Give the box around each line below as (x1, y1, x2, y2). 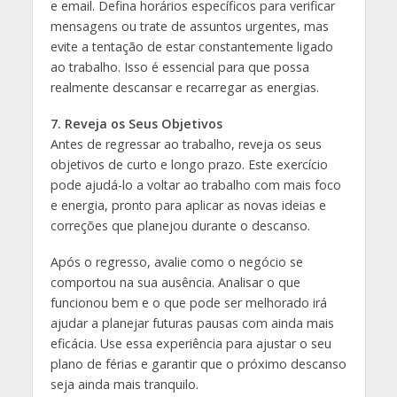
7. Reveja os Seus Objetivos (50, 115, 222, 133)
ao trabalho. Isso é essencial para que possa (50, 58, 309, 76)
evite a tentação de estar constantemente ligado (50, 38, 333, 56)
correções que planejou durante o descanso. (50, 217, 310, 235)
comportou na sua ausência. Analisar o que (50, 274, 300, 292)
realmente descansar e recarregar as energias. (50, 79, 319, 97)
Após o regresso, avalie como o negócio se (50, 253, 303, 271)
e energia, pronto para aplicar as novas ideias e (50, 197, 326, 214)
